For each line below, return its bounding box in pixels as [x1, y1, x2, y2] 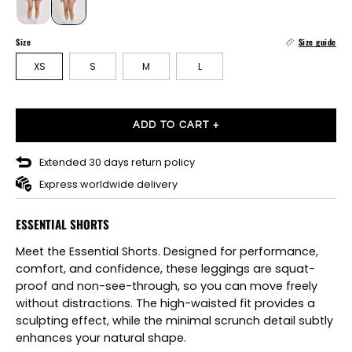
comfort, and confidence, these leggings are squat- [16, 261, 315, 277]
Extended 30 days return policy [39, 155, 195, 169]
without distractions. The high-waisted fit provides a [16, 295, 315, 312]
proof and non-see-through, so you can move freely [16, 278, 317, 295]
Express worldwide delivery [39, 177, 178, 191]
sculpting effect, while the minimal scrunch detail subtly [16, 313, 333, 329]
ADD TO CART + [132, 120, 220, 131]
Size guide [298, 35, 336, 48]
